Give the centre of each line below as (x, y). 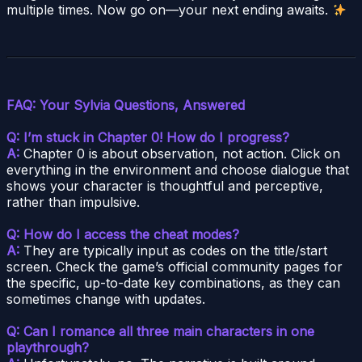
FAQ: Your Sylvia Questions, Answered (126, 105)
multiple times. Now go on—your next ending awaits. (169, 10)
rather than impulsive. (73, 202)
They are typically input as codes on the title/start (173, 251)
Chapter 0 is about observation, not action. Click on (180, 154)
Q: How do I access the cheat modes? (123, 235)
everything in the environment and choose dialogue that (178, 170)
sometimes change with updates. (106, 299)
